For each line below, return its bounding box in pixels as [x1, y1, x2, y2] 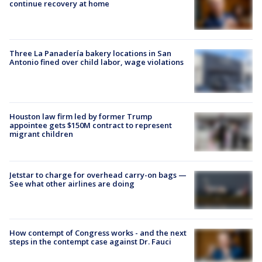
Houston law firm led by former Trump [9, 111, 152, 122]
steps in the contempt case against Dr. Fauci [9, 236, 171, 247]
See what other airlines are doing [9, 178, 135, 189]
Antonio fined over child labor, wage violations [9, 56, 184, 67]
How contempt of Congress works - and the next [9, 227, 187, 239]
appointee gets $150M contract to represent [9, 120, 172, 131]
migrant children [9, 129, 73, 140]
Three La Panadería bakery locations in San [9, 47, 171, 58]
